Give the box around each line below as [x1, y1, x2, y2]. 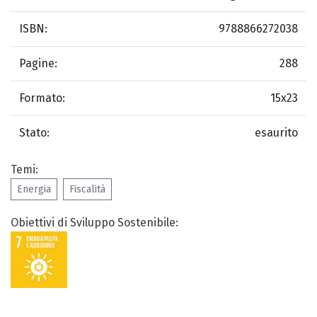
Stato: [19, 126, 50, 140]
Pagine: [19, 57, 57, 71]
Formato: [19, 91, 65, 105]
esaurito [255, 126, 298, 140]
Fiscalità [69, 183, 105, 196]
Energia [17, 183, 51, 196]
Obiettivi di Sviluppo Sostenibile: [11, 216, 178, 230]
